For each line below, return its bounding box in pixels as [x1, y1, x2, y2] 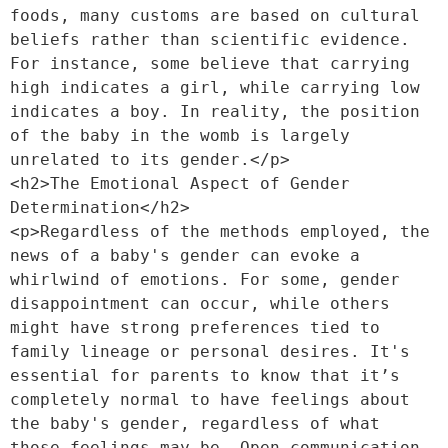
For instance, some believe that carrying [10, 54, 410, 73]
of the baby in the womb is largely [10, 126, 350, 145]
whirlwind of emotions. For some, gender [10, 270, 400, 289]
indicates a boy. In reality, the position [10, 102, 420, 121]
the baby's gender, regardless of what [10, 414, 380, 433]
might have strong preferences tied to [10, 318, 380, 337]
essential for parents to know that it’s [10, 366, 400, 385]
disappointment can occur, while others [10, 294, 390, 313]
